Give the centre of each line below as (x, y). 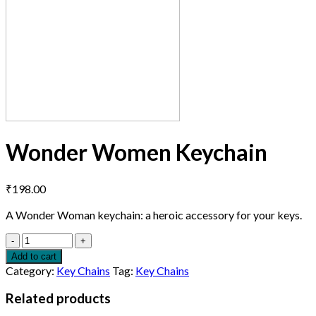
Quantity (43, 238)
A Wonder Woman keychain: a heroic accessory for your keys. (154, 214)
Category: (31, 270)
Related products (58, 298)
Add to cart (34, 256)
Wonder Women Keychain (136, 152)
